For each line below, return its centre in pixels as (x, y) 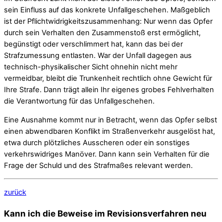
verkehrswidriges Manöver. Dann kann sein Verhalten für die (107, 154)
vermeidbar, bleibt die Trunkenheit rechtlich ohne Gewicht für (108, 79)
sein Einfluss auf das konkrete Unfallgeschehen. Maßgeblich (107, 10)
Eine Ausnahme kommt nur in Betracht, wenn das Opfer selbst (111, 120)
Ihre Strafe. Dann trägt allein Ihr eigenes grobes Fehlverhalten (109, 90)
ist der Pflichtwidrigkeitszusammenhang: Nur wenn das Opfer (108, 22)
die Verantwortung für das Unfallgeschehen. (79, 101)
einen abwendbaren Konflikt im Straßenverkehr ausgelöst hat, (110, 131)
